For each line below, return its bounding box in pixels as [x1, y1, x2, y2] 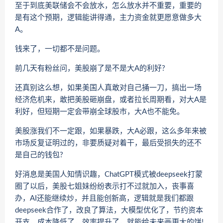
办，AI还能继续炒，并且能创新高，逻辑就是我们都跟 [15, 194, 194, 202]
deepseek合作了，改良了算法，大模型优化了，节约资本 [15, 206, 203, 214]
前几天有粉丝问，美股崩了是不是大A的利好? [15, 64, 165, 72]
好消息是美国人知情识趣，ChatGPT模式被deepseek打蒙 [15, 170, 203, 178]
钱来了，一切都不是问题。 [15, 45, 105, 53]
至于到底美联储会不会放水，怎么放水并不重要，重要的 [15, 1, 202, 9]
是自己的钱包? [15, 151, 63, 159]
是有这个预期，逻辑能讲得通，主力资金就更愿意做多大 [15, 13, 202, 21]
